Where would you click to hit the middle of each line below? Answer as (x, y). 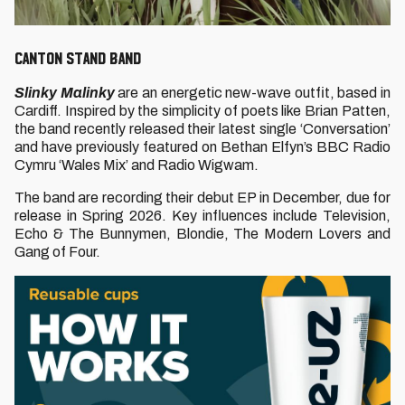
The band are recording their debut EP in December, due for (202, 198)
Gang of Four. (57, 252)
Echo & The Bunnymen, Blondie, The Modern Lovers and (202, 234)
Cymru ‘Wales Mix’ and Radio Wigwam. (139, 165)
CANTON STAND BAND (78, 58)
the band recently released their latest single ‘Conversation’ (202, 129)
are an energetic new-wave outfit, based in (252, 93)
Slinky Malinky (65, 93)
